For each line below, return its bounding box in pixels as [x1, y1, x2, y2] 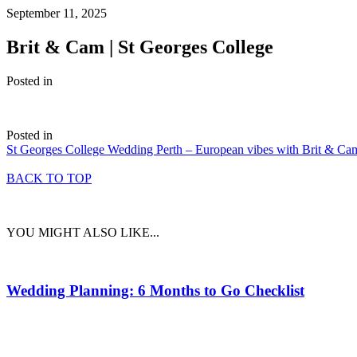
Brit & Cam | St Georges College [6, 36, 273, 57]
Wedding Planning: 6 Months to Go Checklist [6, 281, 304, 299]
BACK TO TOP [6, 171, 92, 185]
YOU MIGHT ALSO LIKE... [6, 225, 159, 239]
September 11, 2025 [6, 6, 107, 20]
